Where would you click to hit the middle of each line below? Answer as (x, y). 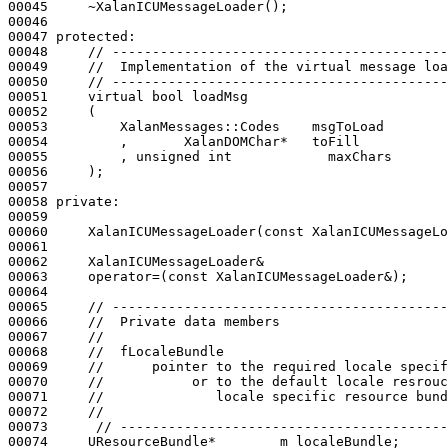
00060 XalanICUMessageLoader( (136, 231)
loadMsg (216, 96)
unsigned (168, 156)
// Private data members (184, 321)
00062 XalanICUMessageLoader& (136, 261)
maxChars (312, 156)
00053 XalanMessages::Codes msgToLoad (196, 126)
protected (92, 36)
